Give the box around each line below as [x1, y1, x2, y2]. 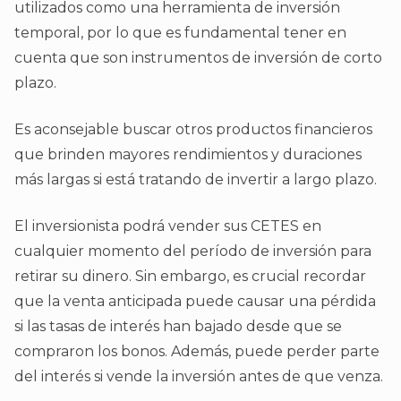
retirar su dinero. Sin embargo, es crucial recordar [14, 268, 366, 286]
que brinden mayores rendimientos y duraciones [14, 146, 362, 164]
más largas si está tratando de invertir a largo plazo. [14, 171, 380, 189]
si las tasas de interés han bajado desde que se [14, 318, 342, 336]
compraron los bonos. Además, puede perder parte [14, 343, 380, 361]
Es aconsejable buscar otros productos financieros [14, 121, 372, 139]
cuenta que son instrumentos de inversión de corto [14, 49, 382, 67]
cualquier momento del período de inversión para [14, 243, 371, 260]
